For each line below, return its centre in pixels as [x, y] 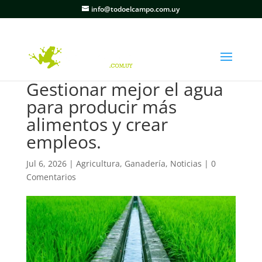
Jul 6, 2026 [46, 163]
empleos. [63, 142]
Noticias [186, 163]
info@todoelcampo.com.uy [136, 9]
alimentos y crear [97, 124]
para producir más [101, 107]
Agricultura [98, 163]
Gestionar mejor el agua [125, 89]
